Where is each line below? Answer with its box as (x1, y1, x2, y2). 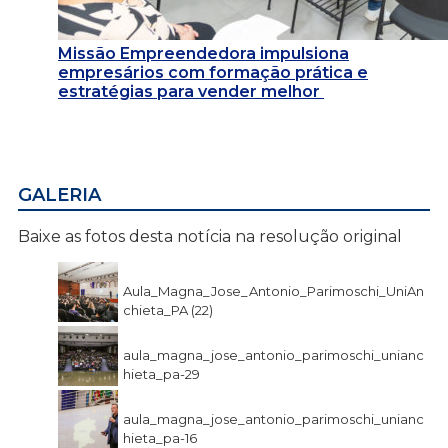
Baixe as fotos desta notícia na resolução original (18, 227, 402, 247)
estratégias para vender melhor (58, 82, 324, 102)
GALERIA (18, 184, 101, 207)
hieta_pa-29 (123, 366, 200, 383)
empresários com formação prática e (58, 63, 368, 83)
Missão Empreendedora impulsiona (58, 44, 349, 64)
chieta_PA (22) (123, 302, 213, 319)
